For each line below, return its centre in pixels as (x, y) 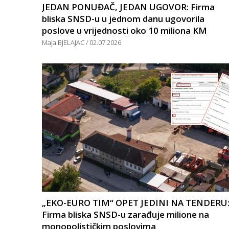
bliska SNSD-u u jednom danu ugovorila (123, 18)
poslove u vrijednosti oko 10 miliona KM (124, 30)
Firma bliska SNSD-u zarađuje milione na (125, 214)
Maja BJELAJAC (64, 42)
